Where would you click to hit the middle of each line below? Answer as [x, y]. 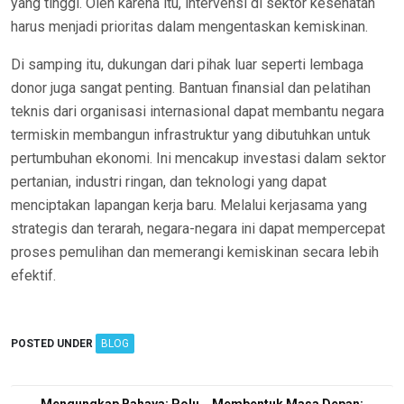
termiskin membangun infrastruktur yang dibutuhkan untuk [191, 135]
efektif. [33, 275]
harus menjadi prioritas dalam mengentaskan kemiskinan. [189, 27]
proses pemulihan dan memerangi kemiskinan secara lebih [195, 252]
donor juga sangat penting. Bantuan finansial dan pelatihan [191, 88]
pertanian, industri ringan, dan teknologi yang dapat [169, 182]
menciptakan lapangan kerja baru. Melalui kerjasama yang [189, 205]
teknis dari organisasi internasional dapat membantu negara [197, 111]
